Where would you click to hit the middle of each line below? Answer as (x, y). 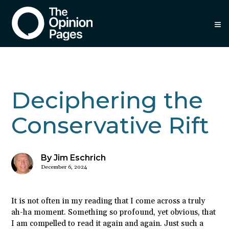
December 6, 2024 (64, 167)
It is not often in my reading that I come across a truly (108, 201)
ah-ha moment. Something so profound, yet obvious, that (114, 213)
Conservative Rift (110, 125)
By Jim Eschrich (73, 157)
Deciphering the (107, 100)
